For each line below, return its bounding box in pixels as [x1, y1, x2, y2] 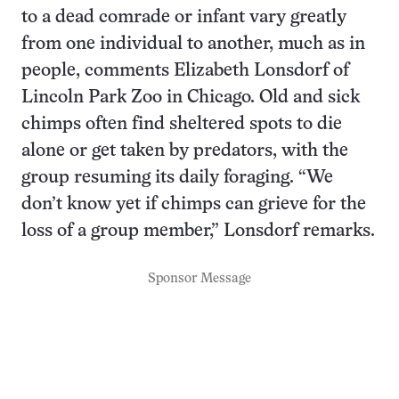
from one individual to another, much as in [21, 35, 365, 53]
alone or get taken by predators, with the [21, 142, 348, 159]
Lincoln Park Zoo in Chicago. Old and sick [21, 88, 360, 106]
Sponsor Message [148, 272, 251, 285]
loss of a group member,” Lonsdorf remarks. [21, 222, 375, 240]
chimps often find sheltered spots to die [21, 115, 342, 133]
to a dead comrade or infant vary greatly [21, 8, 346, 26]
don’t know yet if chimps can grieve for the [21, 195, 366, 213]
